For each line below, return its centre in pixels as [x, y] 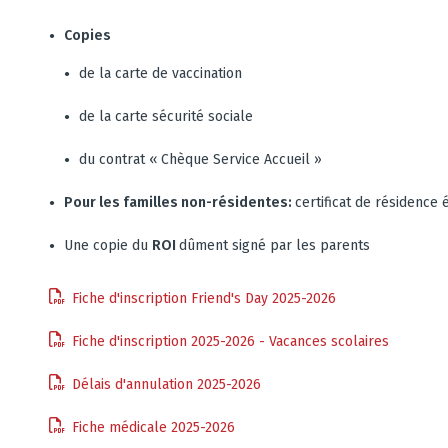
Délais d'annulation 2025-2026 [166, 384]
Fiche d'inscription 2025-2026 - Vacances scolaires [230, 341]
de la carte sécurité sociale [166, 116]
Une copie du [108, 245]
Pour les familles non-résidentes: [179, 202]
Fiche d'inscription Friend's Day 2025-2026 [204, 298]
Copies [87, 35]
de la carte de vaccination [160, 73]
